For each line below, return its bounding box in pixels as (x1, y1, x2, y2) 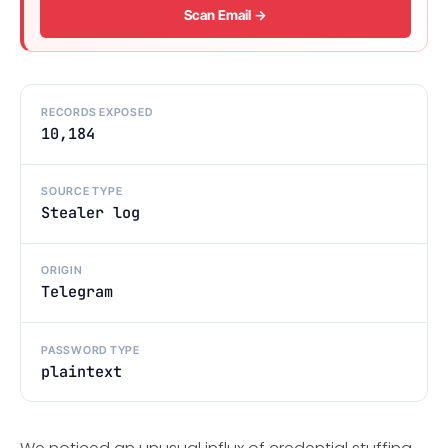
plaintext (41, 360, 122, 382)
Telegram (41, 281, 113, 303)
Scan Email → (184, 7, 267, 24)
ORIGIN (41, 263, 83, 278)
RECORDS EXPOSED (41, 105, 153, 120)
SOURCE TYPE (41, 184, 123, 199)
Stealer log (41, 202, 140, 224)
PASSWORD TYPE (41, 342, 140, 357)
